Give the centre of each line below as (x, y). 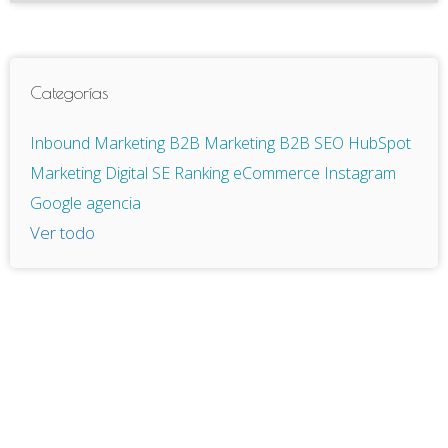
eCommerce (278, 172)
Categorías (69, 92)
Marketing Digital (91, 172)
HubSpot (379, 142)
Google (58, 202)
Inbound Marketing (99, 142)
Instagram (360, 172)
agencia (113, 202)
